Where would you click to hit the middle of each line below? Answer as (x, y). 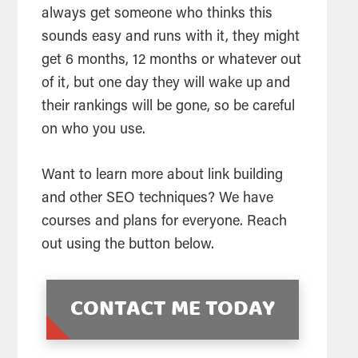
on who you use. (94, 131)
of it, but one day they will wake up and (166, 84)
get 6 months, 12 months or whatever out (172, 61)
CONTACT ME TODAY (172, 310)
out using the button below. (128, 246)
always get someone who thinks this (157, 15)
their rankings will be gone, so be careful (169, 107)
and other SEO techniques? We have (158, 199)
